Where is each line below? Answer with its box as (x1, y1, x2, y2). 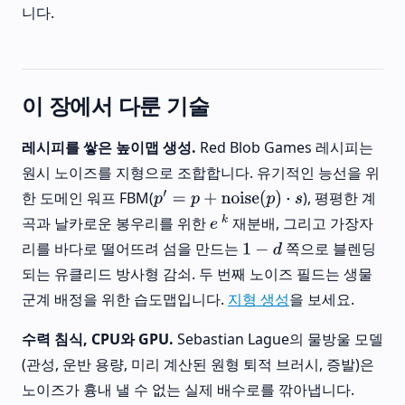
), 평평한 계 (302, 188, 376, 209)
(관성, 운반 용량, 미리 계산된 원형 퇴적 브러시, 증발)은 (22, 354, 374, 375)
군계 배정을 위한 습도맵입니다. (22, 289, 228, 310)
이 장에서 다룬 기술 (22, 90, 210, 121)
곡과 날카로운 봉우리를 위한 (22, 213, 210, 234)
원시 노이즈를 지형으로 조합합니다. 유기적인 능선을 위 (22, 163, 380, 184)
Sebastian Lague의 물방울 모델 (174, 329, 383, 350)
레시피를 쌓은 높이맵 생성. (22, 137, 196, 158)
